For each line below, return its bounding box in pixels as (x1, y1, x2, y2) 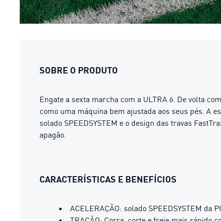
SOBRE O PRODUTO (39, 65, 118, 75)
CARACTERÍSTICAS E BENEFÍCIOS (39, 174, 177, 184)
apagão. (39, 130, 66, 140)
